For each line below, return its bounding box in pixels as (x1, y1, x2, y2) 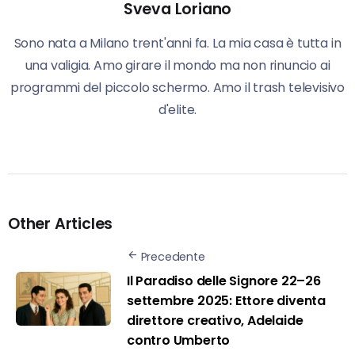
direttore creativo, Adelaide (127, 311, 303, 330)
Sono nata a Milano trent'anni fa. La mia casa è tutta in (13, 33, 342, 52)
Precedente (140, 248, 205, 265)
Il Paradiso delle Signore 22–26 (127, 272, 321, 291)
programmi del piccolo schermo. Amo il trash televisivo (10, 78, 345, 97)
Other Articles (8, 212, 113, 235)
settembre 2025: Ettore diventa (127, 292, 326, 311)
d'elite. (158, 100, 197, 119)
